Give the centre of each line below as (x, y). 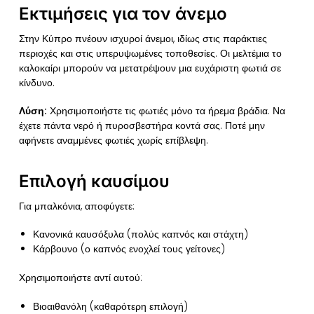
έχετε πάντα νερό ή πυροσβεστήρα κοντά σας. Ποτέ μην (142, 125)
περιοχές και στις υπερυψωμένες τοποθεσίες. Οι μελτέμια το (150, 53)
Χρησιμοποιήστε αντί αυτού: (80, 278)
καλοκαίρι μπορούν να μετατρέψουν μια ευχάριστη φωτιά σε (150, 68)
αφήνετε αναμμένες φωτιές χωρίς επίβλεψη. (113, 140)
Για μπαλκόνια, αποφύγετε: (76, 206)
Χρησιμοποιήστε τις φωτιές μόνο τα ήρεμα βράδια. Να (166, 110)
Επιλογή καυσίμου (94, 181)
